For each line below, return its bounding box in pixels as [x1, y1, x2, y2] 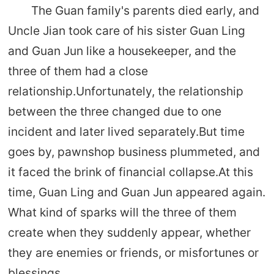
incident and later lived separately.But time [7, 124, 245, 139]
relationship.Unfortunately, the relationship [7, 84, 243, 99]
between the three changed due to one [7, 104, 221, 119]
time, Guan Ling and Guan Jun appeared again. [7, 185, 265, 200]
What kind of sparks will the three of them [7, 205, 237, 220]
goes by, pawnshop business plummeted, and [7, 144, 260, 160]
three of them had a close [7, 64, 148, 79]
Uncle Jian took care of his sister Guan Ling [7, 23, 245, 39]
